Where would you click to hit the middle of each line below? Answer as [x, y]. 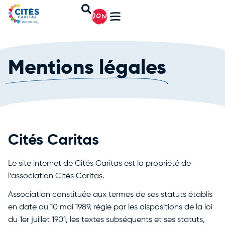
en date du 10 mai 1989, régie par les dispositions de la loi [110, 207]
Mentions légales [87, 68]
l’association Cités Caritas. [56, 176]
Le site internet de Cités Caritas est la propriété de [99, 164]
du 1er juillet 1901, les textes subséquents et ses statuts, [106, 220]
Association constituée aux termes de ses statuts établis [110, 195]
